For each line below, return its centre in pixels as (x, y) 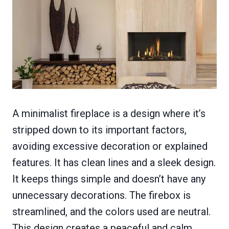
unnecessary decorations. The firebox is (101, 195)
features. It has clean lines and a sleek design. (114, 162)
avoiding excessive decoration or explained (110, 146)
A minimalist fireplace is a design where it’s (109, 113)
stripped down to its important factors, (99, 130)
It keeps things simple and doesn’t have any (109, 179)
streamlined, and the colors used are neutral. (111, 211)
